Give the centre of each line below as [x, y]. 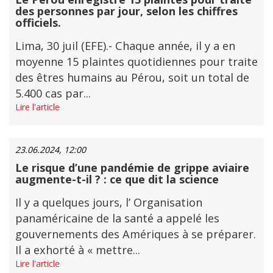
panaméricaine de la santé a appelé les [117, 218]
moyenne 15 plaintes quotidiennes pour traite [136, 62]
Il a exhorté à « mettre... [78, 250]
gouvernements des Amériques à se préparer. [136, 234]
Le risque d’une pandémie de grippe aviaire [132, 168]
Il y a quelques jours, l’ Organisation [109, 202]
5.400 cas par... [53, 93]
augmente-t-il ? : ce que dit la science [117, 179]
